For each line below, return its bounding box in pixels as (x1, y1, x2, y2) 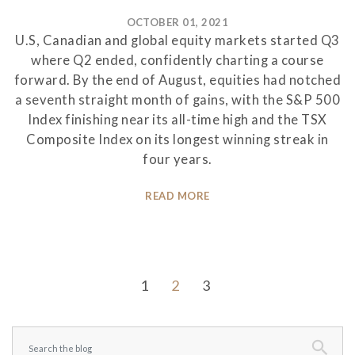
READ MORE (145, 189, 210, 203)
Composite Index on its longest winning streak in (26, 131, 329, 147)
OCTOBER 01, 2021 (126, 15, 229, 29)
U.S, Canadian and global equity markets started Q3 (15, 32, 340, 48)
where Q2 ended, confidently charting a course (31, 52, 324, 68)
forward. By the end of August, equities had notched (13, 71, 342, 88)
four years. (143, 151, 212, 167)
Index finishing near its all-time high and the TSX (28, 111, 327, 128)
